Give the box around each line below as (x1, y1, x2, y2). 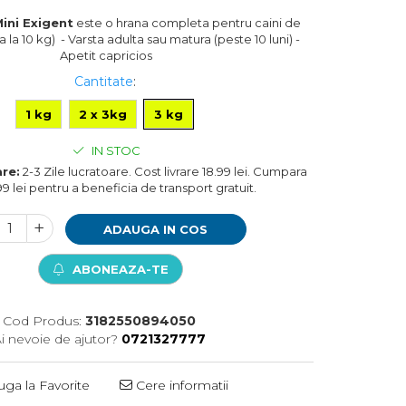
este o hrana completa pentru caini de (76, 14, 302, 30)
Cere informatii (132, 376, 229, 393)
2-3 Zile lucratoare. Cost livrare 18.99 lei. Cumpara (19, 163, 307, 179)
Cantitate (73, 72, 133, 90)
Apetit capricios (60, 47, 153, 63)
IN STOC (88, 142, 140, 158)
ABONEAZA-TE (69, 261, 169, 276)
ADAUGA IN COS (103, 221, 208, 237)
